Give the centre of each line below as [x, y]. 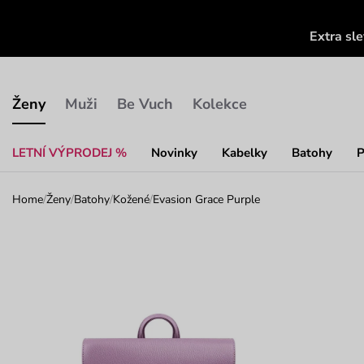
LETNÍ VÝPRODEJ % [69, 152]
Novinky [174, 152]
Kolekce [220, 104]
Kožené [131, 199]
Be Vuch [145, 104]
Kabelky [245, 152]
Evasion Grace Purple [206, 199]
